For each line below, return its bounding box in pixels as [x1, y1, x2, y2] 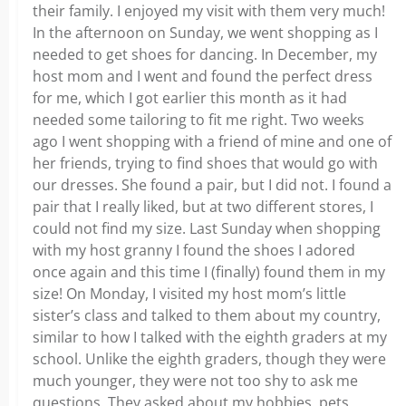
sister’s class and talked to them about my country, [33, 305, 381, 325]
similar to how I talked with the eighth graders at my [33, 327, 387, 347]
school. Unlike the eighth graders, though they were [33, 349, 386, 369]
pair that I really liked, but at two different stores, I [33, 197, 373, 217]
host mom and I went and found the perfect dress [33, 66, 372, 86]
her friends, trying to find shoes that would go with [33, 153, 378, 173]
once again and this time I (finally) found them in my [33, 262, 385, 282]
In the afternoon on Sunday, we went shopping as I [33, 23, 378, 43]
